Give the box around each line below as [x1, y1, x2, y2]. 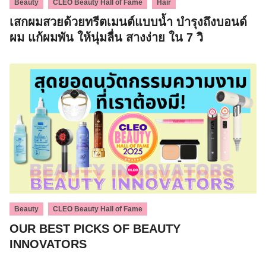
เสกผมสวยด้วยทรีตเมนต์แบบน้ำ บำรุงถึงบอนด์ [9, 15, 247, 29]
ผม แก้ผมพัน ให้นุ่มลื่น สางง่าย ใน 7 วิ [9, 31, 203, 45]
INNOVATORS [9, 237, 87, 251]
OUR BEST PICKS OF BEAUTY [9, 221, 180, 235]
